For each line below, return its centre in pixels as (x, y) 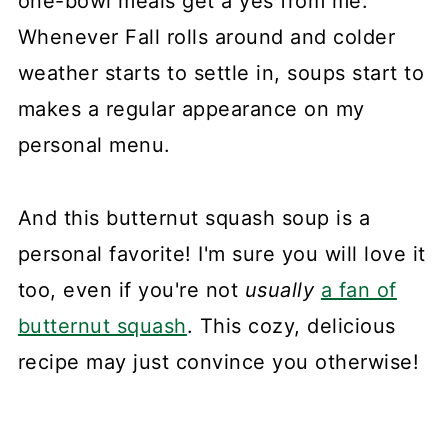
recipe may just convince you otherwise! (218, 362)
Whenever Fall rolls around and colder (206, 37)
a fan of (358, 290)
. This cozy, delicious (291, 326)
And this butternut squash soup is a (194, 218)
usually (282, 290)
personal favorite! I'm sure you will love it (221, 254)
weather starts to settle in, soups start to (221, 73)
